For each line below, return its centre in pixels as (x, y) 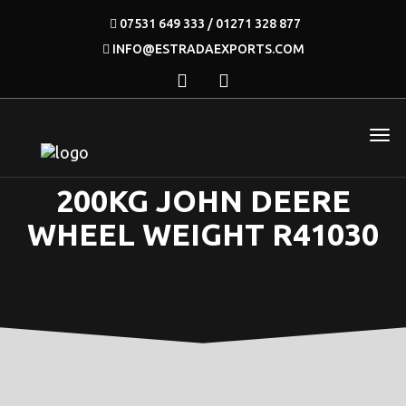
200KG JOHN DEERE (203, 200)
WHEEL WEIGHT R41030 (203, 234)
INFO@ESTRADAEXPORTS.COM (208, 49)
